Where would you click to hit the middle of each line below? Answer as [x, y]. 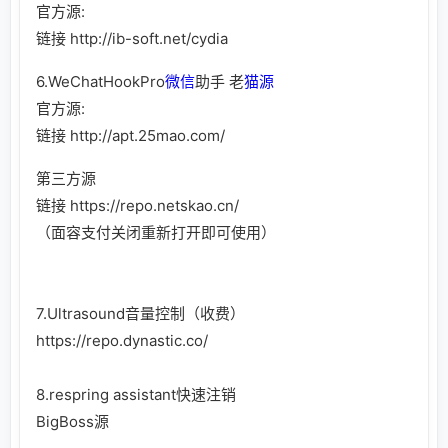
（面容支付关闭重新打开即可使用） [156, 232]
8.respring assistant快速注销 [136, 394]
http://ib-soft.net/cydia [149, 38]
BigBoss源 [72, 421]
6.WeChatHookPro [100, 81]
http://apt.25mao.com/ [147, 135]
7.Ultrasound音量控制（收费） [140, 313]
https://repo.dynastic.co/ [122, 340]
